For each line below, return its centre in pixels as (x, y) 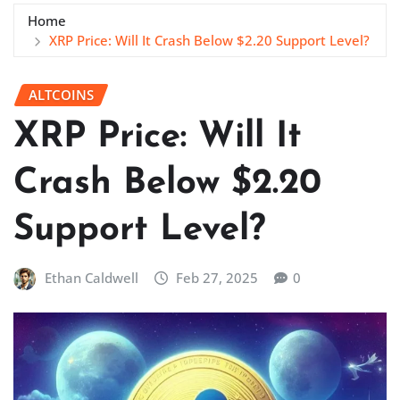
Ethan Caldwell (91, 278)
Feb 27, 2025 (217, 278)
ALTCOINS (61, 94)
